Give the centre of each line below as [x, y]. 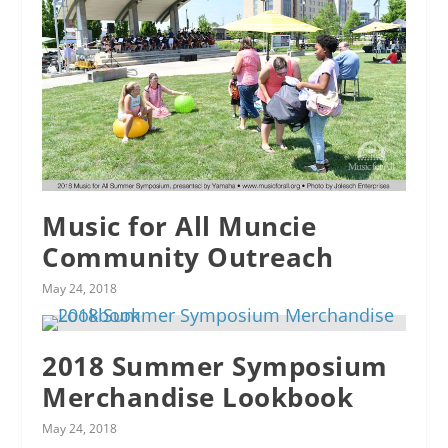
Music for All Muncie [179, 226]
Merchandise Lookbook [198, 397]
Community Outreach [188, 257]
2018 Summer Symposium [215, 366]
